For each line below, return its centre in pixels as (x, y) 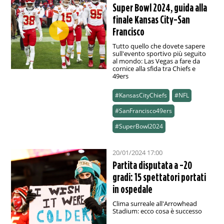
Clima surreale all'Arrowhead (154, 204)
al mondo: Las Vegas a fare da (156, 61)
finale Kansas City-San (151, 20)
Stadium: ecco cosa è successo (157, 211)
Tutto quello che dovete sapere (158, 46)
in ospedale (132, 189)
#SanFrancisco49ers (143, 111)
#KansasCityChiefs (141, 95)
